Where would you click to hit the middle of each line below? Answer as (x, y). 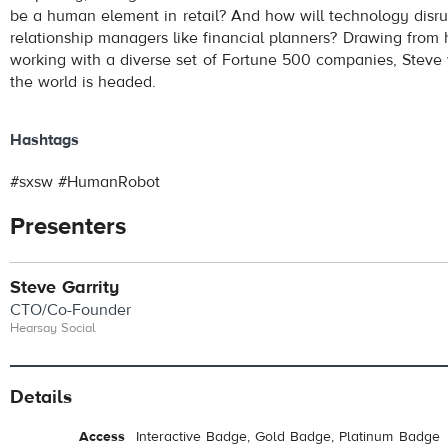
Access (101, 436)
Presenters (68, 227)
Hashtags (44, 140)
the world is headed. (83, 81)
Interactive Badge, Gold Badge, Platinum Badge (288, 436)
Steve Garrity (65, 288)
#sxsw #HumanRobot (85, 182)
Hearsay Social (53, 328)
